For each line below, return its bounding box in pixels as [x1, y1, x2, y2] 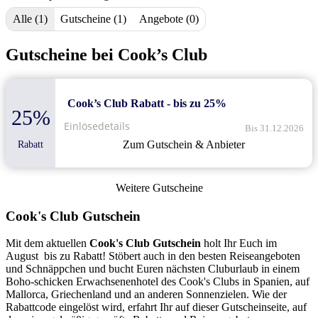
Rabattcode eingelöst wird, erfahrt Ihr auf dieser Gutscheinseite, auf [6, 301, 307, 314]
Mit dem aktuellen [6, 237, 89, 250]
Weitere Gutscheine [115, 181, 203, 194]
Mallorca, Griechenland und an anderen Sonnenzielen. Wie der [6, 288, 287, 301]
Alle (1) [13, 12, 48, 25]
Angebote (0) [139, 12, 199, 25]
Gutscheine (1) [60, 12, 126, 25]
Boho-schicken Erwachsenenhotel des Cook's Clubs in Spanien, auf [6, 275, 309, 288]
